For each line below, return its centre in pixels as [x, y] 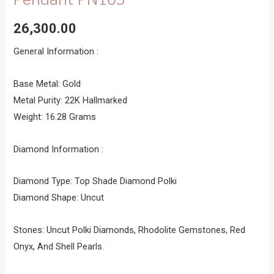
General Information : [56, 52]
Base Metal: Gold [47, 83]
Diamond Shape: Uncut [59, 198]
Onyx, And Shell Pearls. [59, 246]
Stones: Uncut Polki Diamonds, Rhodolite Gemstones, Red [130, 230]
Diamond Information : [59, 149]
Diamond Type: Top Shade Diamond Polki [95, 181]
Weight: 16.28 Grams [55, 117]
